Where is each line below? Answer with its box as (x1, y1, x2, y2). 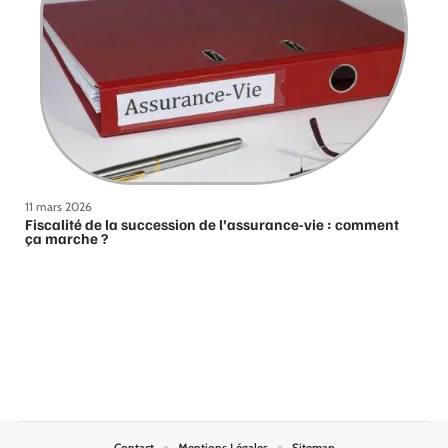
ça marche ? (25, 228, 108, 247)
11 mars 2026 (25, 198, 92, 214)
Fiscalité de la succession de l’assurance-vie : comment (25, 214, 399, 233)
